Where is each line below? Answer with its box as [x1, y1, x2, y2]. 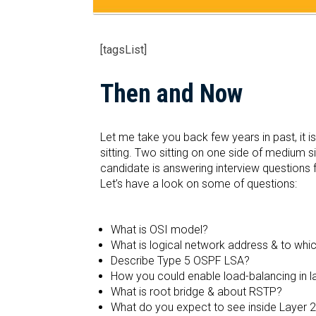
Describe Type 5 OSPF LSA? [111, 254, 250, 268]
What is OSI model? [111, 223, 208, 237]
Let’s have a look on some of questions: [100, 177, 297, 191]
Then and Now [100, 79, 243, 109]
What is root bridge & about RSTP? [111, 285, 282, 299]
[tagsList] [100, 43, 147, 57]
